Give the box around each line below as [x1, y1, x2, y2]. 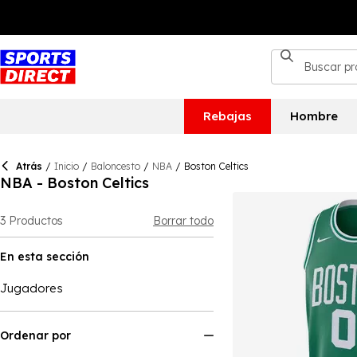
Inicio [54, 160, 79, 172]
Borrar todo [153, 214, 214, 228]
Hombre [290, 108, 338, 124]
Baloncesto [91, 160, 140, 172]
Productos [9, 214, 63, 228]
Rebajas [203, 108, 252, 124]
